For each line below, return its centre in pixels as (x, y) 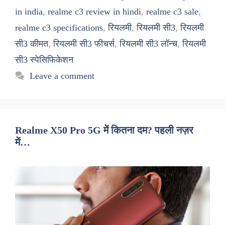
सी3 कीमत (32, 44)
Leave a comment (62, 76)
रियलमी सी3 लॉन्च (148, 44)
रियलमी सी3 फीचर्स (84, 44)
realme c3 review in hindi (94, 12)
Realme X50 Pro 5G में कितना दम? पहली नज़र (104, 130)
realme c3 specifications (59, 28)
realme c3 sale (172, 12)
